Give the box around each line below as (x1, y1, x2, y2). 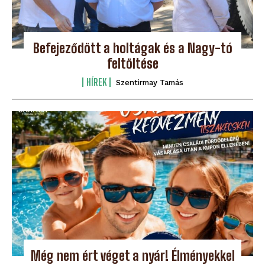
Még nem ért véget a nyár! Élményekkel (30, 247, 235, 264)
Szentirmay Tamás (115, 77, 183, 87)
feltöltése (106, 55, 159, 72)
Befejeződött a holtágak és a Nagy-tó (33, 40, 232, 56)
